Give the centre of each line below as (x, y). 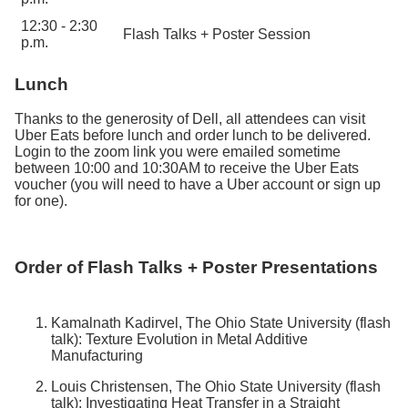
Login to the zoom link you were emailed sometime (178, 152)
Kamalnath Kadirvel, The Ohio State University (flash (221, 322)
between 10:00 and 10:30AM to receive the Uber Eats (187, 168)
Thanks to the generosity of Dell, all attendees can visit (190, 119)
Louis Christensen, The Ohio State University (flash (216, 386)
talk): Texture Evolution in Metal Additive (179, 339)
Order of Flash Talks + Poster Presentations (196, 268)
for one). (41, 201)
